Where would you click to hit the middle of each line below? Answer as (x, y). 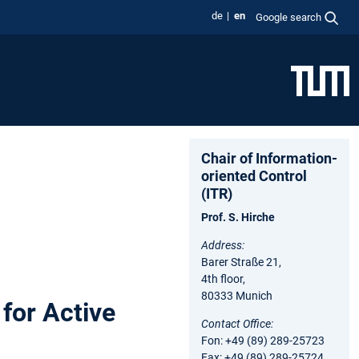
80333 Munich (237, 295)
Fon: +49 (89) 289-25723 (263, 340)
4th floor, (226, 278)
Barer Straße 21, (241, 262)
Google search (289, 17)
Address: (223, 245)
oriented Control (254, 175)
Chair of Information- (269, 158)
